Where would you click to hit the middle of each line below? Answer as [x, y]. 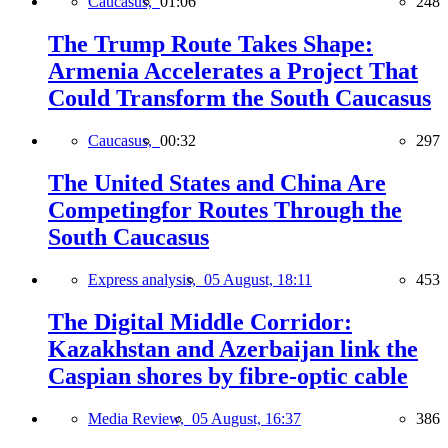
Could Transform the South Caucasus [239, 98]
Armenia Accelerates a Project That [233, 71]
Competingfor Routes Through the [225, 209]
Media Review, [140, 418]
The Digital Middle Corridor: [200, 321]
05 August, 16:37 [246, 418]
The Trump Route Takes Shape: [210, 44]
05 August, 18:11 [258, 279]
